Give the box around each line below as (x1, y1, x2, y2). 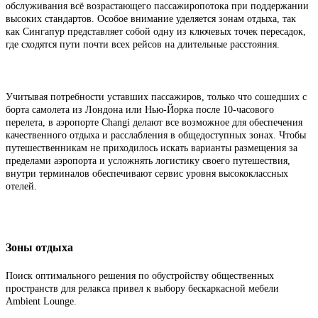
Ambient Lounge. (6, 296, 79, 307)
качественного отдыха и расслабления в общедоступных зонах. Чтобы (6, 129, 306, 141)
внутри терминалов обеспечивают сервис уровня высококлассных (6, 168, 288, 179)
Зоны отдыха (6, 241, 76, 253)
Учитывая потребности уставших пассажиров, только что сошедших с (6, 91, 307, 102)
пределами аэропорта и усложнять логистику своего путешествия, (6, 155, 290, 166)
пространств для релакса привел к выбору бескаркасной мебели (6, 283, 279, 295)
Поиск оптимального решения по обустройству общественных (6, 270, 274, 282)
